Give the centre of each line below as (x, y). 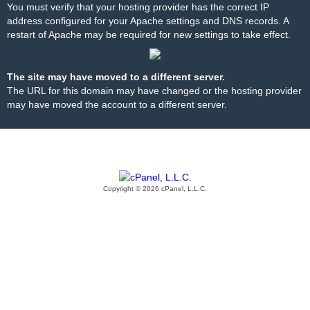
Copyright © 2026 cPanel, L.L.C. (155, 189)
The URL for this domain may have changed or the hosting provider (154, 91)
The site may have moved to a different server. (116, 77)
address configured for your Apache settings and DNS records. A (148, 21)
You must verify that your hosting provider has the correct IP (138, 7)
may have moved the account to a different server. (117, 104)
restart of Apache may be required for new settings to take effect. (149, 35)
